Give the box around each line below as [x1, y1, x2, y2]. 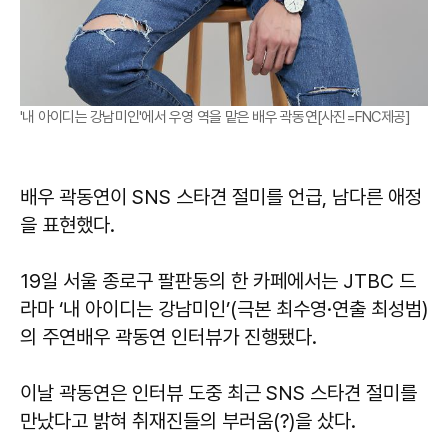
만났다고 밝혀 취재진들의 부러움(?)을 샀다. [20, 409, 356, 433]
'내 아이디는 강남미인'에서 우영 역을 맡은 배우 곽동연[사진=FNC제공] [20, 108, 411, 126]
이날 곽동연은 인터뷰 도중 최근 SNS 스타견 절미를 [20, 381, 417, 405]
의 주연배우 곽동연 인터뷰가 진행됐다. [20, 325, 317, 349]
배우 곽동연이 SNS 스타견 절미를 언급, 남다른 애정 [20, 185, 422, 209]
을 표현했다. [20, 213, 115, 237]
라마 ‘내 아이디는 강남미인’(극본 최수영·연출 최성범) [20, 297, 428, 321]
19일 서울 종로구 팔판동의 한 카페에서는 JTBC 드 [20, 269, 416, 293]
